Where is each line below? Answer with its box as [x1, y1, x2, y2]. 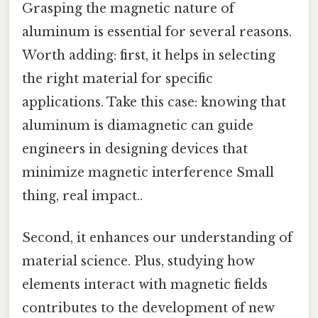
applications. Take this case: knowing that [22, 94, 286, 110]
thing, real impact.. [22, 187, 143, 204]
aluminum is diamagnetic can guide [22, 117, 253, 133]
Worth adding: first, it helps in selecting [22, 47, 275, 63]
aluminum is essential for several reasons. [22, 23, 292, 40]
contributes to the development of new [22, 300, 275, 316]
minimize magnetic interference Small [22, 164, 274, 180]
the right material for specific [22, 70, 213, 87]
